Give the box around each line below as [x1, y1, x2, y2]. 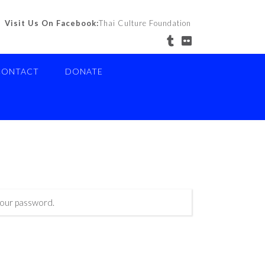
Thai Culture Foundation [99, 18, 191, 28]
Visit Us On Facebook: [5, 18, 99, 28]
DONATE [65, 66, 103, 76]
